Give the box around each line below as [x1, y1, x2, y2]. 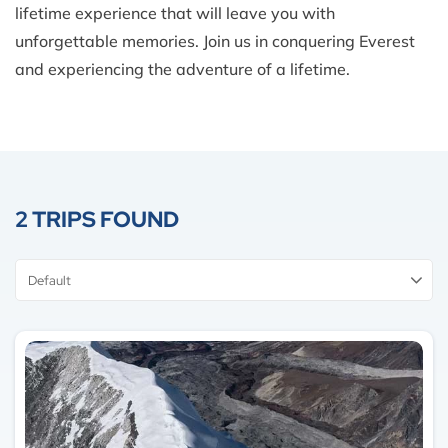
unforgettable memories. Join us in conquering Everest [15, 31, 415, 51]
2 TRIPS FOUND [15, 205, 179, 234]
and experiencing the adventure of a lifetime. [15, 59, 350, 79]
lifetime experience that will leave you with [15, 3, 335, 23]
